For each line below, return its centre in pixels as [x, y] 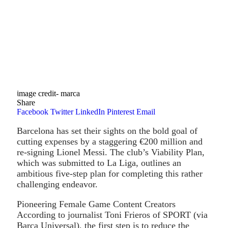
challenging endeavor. [57, 184]
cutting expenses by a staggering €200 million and [110, 141]
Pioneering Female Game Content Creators [96, 204]
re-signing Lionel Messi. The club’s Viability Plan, [111, 152]
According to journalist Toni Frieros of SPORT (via [112, 215]
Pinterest [121, 111]
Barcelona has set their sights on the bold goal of [107, 131]
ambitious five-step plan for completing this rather [110, 173]
